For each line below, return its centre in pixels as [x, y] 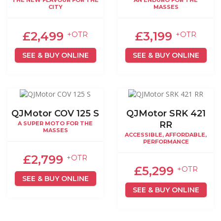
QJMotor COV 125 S [55, 114]
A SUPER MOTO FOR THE [55, 124]
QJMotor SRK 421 [166, 114]
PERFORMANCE [166, 142]
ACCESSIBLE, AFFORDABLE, [166, 135]
